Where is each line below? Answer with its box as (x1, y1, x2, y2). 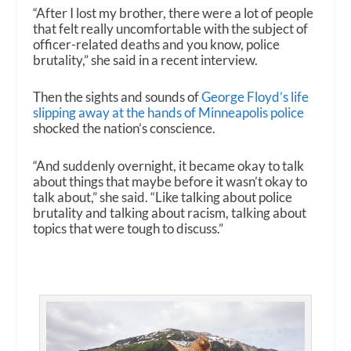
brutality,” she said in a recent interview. (33, 52, 259, 69)
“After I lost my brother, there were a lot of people (33, 5, 314, 22)
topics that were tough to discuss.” (33, 219, 224, 237)
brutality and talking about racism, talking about (33, 204, 307, 221)
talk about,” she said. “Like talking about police (33, 188, 293, 205)
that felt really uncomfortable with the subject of (33, 20, 309, 38)
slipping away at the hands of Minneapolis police (33, 104, 305, 121)
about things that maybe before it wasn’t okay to (33, 172, 308, 190)
